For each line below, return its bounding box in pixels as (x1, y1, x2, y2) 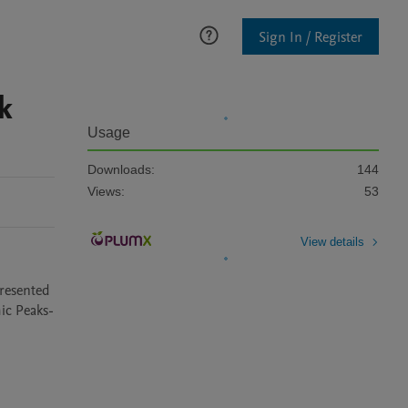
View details (301, 234, 364, 249)
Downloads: (87, 162, 155, 177)
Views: (87, 184, 125, 199)
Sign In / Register (259, 26, 362, 47)
